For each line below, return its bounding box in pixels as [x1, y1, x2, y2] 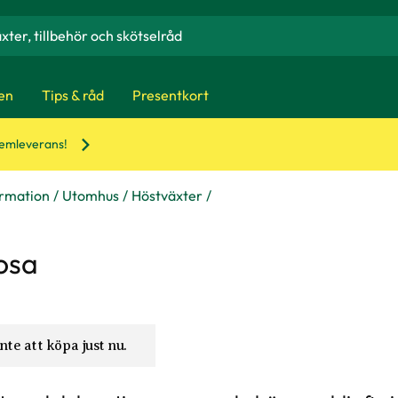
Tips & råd [42, 85, 104, 104]
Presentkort [132, 85, 209, 104]
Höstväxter [131, 187, 203, 204]
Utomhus [62, 187, 119, 204]
